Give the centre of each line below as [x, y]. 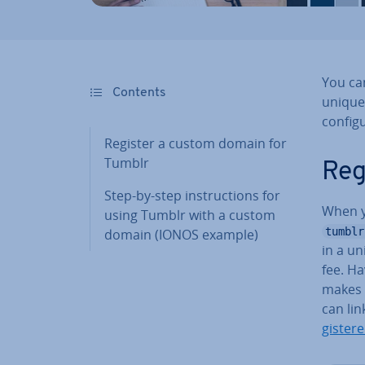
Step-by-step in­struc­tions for [192, 195]
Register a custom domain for [196, 143]
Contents [138, 92]
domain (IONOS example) [181, 234]
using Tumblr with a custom [190, 215]
